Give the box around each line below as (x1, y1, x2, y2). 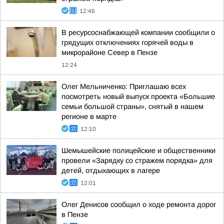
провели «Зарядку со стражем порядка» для (61, 156, 212, 164)
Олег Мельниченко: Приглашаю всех (61, 82, 186, 90)
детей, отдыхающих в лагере (61, 166, 160, 174)
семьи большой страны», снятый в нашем (61, 102, 203, 110)
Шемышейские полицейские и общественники (61, 146, 215, 154)
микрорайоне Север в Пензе (61, 48, 157, 56)
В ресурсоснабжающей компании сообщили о (61, 28, 215, 36)
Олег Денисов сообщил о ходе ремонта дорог (61, 200, 216, 208)
